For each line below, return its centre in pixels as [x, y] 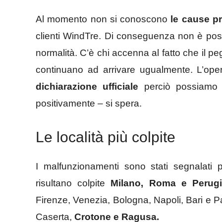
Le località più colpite [106, 137]
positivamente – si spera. [89, 103]
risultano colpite [73, 183]
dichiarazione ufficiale [87, 86]
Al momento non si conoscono [102, 19]
